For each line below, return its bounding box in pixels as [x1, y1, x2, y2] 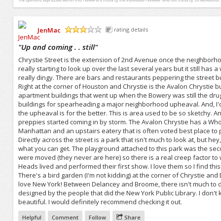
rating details [113, 25, 148, 33]
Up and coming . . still [21, 42, 95, 52]
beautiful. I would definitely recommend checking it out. [18, 197, 182, 207]
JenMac [37, 25, 61, 35]
